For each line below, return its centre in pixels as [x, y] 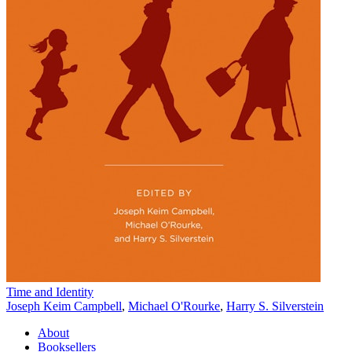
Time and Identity [50, 291]
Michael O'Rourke [174, 306]
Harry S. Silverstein [275, 306]
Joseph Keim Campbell [64, 306]
